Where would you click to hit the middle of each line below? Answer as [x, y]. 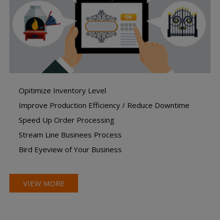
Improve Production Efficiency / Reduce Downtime [104, 105]
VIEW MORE [44, 183]
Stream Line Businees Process [70, 134]
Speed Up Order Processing [67, 120]
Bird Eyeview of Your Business [70, 149]
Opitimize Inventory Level [63, 90]
